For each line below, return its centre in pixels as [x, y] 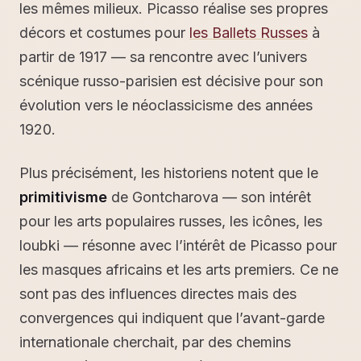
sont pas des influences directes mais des [158, 293]
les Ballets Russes [249, 32]
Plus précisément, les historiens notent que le [169, 172]
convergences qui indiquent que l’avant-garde [172, 317]
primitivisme [63, 197]
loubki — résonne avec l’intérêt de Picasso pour [178, 245]
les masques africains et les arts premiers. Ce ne [179, 269]
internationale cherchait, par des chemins [155, 342]
